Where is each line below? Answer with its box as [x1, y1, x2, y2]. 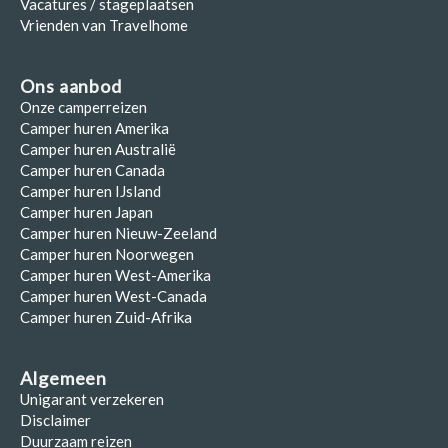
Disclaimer [20, 411, 91, 429]
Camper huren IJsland [20, 182, 161, 200]
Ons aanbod [20, 75, 122, 97]
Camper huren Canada [20, 161, 165, 179]
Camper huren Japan [20, 203, 153, 221]
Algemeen [20, 367, 108, 389]
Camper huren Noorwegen [20, 245, 194, 263]
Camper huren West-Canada [20, 287, 207, 305]
